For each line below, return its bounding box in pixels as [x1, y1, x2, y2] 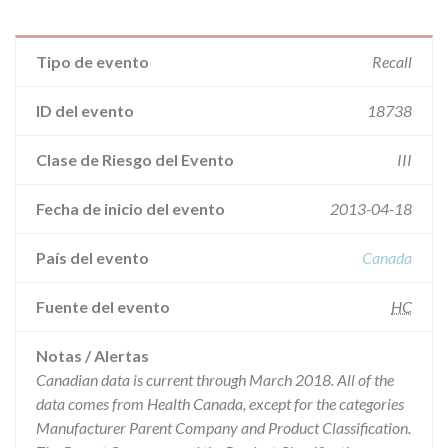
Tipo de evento [36, 52, 149, 71]
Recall [372, 52, 412, 71]
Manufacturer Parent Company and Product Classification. [36, 418, 411, 437]
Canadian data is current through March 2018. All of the [36, 370, 394, 389]
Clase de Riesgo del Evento [36, 150, 234, 169]
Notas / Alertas [36, 346, 149, 365]
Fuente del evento [36, 297, 170, 316]
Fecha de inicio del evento [36, 199, 225, 218]
